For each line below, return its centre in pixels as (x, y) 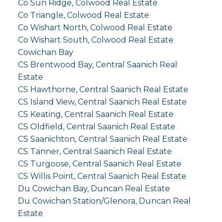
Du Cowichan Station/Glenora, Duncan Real (104, 201)
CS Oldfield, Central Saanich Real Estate (96, 127)
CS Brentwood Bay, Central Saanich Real (97, 65)
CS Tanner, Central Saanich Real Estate (95, 152)
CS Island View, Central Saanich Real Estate (102, 102)
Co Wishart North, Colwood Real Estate (95, 28)
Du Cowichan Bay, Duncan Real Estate (94, 189)
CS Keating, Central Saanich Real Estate (95, 114)
